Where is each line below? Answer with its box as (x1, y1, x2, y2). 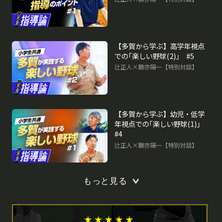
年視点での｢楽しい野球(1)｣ (114, 118, 208, 129)
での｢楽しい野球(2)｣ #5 (114, 50, 195, 61)
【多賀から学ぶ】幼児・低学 (114, 108, 205, 119)
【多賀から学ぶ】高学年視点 (114, 40, 205, 51)
